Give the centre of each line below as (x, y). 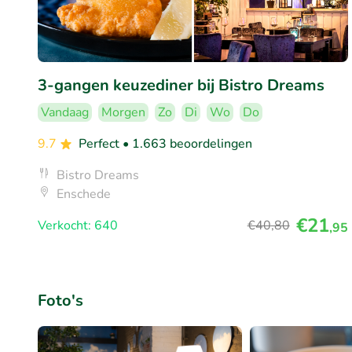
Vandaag (65, 112)
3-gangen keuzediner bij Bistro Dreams (181, 85)
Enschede (84, 194)
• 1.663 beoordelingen (187, 143)
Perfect (101, 143)
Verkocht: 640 (78, 225)
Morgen (123, 112)
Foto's (60, 300)
